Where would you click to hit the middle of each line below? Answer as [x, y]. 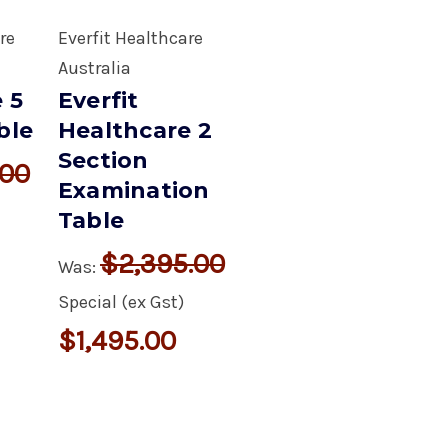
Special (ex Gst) [120, 301]
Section [103, 160]
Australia [94, 67]
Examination [133, 190]
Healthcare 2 [134, 130]
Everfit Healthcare [130, 37]
